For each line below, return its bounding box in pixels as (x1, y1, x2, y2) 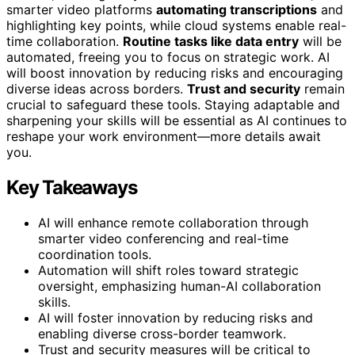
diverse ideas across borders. (6, 80, 187, 97)
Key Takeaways (6, 175, 137, 199)
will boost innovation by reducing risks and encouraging (6, 64, 343, 81)
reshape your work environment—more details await (6, 128, 321, 144)
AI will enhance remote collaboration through (38, 214, 308, 231)
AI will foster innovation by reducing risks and (38, 309, 313, 326)
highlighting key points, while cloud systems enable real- (6, 17, 346, 33)
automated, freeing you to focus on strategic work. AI (6, 48, 330, 65)
